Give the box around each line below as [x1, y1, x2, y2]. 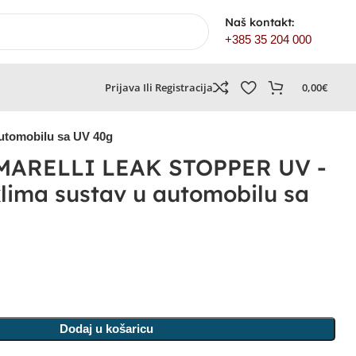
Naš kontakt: [225, 14, 294, 29]
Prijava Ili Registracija [105, 79, 213, 95]
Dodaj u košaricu [60, 322, 154, 335]
